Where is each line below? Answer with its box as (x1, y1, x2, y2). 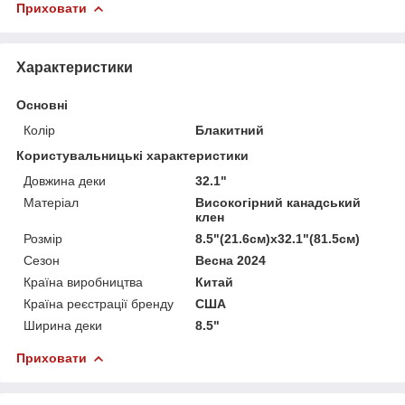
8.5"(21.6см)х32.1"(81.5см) (195, 231, 361, 246)
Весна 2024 (195, 252, 267, 268)
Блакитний (195, 122, 265, 137)
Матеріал (24, 194, 79, 210)
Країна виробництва (24, 274, 143, 289)
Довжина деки (24, 173, 106, 188)
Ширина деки (24, 317, 102, 333)
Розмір (24, 231, 62, 246)
